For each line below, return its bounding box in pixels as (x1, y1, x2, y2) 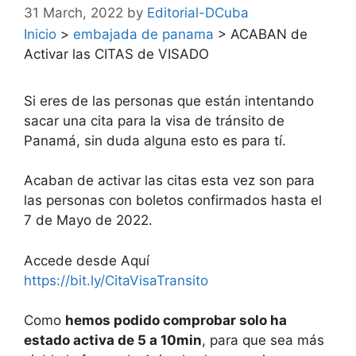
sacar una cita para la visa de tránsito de (24, 112, 284, 129)
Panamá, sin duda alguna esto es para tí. (24, 132, 286, 149)
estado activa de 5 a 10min (24, 332, 202, 348)
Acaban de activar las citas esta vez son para (24, 172, 315, 188)
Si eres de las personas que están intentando (24, 92, 314, 109)
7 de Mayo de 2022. (24, 212, 153, 228)
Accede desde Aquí (24, 252, 149, 269)
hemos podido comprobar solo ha (65, 312, 287, 328)
